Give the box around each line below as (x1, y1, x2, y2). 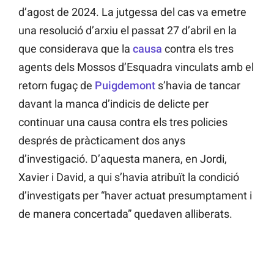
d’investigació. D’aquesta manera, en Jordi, (18, 152, 227, 166)
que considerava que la (18, 42, 130, 56)
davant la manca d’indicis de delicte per (18, 97, 209, 111)
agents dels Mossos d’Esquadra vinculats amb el (18, 61, 254, 74)
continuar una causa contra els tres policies (18, 116, 228, 129)
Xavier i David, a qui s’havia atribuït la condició (18, 171, 239, 184)
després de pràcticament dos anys (18, 134, 185, 147)
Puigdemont (95, 79, 155, 92)
